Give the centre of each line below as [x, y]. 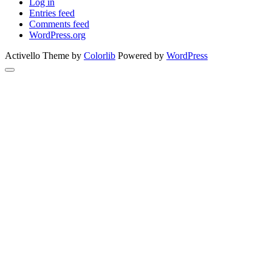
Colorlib [100, 56]
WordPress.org [57, 35]
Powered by [141, 56]
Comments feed [59, 24]
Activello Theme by [44, 56]
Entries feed [52, 13]
